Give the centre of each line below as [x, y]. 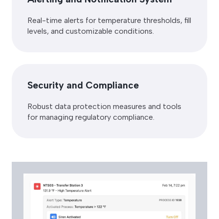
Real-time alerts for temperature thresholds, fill [109, 21]
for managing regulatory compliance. [91, 117]
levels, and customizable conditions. [91, 31]
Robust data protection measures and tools [104, 107]
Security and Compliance [83, 86]
